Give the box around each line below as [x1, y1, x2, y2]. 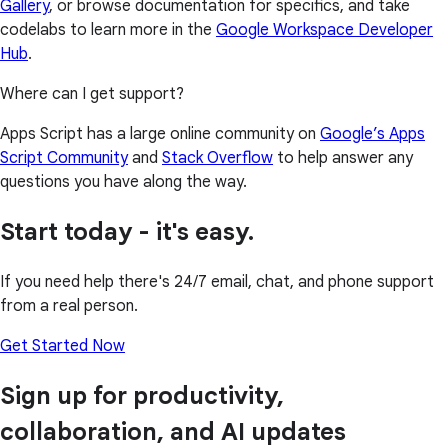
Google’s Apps [320, 124, 425, 145]
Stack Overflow [162, 148, 273, 169]
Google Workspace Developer [216, 20, 433, 41]
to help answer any [273, 148, 413, 169]
